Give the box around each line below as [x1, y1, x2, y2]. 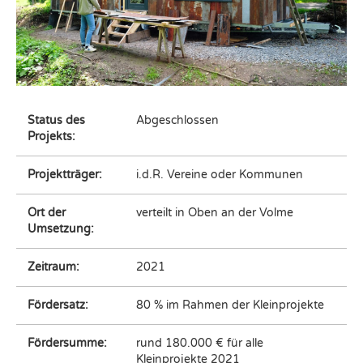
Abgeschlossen [135, 114, 219, 128]
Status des [27, 114, 85, 128]
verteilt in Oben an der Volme [135, 207, 293, 220]
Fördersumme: [27, 337, 107, 351]
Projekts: [27, 130, 75, 144]
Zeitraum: [27, 261, 79, 275]
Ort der [27, 207, 66, 220]
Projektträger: [27, 169, 102, 182]
